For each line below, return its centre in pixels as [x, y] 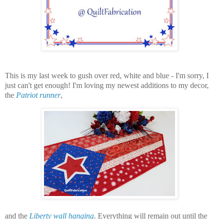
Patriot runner [38, 95]
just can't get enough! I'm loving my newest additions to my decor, [107, 86]
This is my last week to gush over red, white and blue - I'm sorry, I [107, 76]
